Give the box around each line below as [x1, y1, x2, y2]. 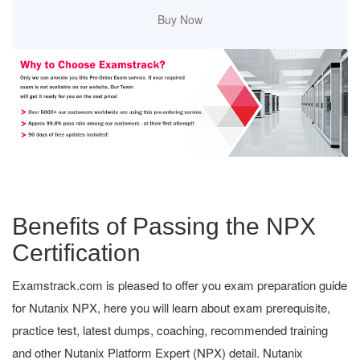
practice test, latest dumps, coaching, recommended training [12, 321, 328, 338]
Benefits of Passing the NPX [12, 212, 316, 239]
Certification [12, 239, 141, 266]
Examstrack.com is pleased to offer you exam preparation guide [12, 276, 347, 293]
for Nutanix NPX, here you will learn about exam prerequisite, [12, 298, 330, 316]
